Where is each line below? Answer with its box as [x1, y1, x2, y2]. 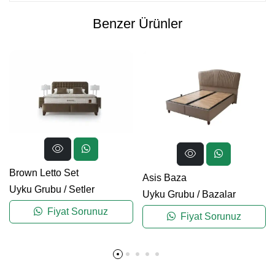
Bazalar [201, 188, 236, 199]
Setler [69, 184, 95, 195]
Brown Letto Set [9, 168, 79, 179]
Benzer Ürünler [93, 15, 182, 31]
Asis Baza [142, 172, 187, 183]
